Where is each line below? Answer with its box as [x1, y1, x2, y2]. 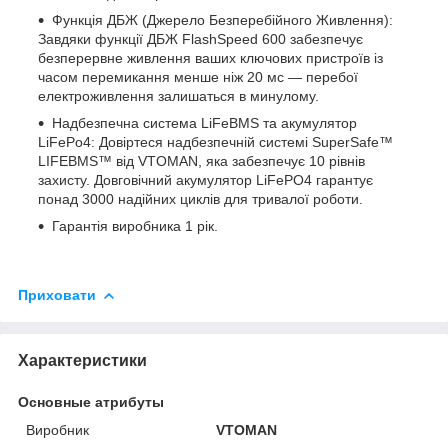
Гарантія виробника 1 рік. [52, 217, 218, 234]
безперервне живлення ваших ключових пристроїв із [38, 49, 383, 66]
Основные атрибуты [18, 393, 164, 410]
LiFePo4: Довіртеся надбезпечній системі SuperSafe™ [38, 133, 393, 150]
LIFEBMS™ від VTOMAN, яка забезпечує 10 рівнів [38, 152, 365, 169]
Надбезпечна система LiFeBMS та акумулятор [52, 114, 357, 131]
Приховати [18, 286, 96, 303]
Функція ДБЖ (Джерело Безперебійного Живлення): [52, 11, 393, 28]
